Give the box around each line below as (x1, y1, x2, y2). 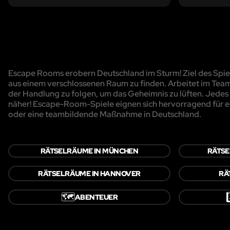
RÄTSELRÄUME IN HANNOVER (38, 168, 141, 178)
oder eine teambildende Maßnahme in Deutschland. (8, 108, 201, 120)
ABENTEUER (75, 192, 118, 202)
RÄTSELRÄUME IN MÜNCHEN (40, 146, 139, 156)
